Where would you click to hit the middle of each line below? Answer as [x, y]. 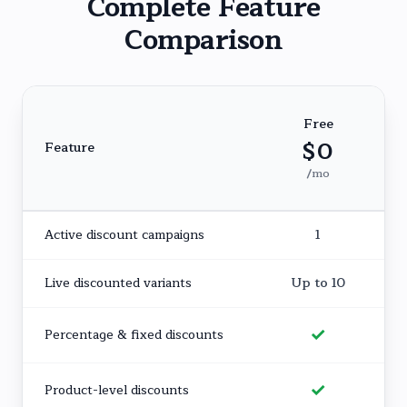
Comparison [203, 40]
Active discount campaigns [124, 235]
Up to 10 [318, 283]
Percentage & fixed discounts [134, 335]
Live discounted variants [118, 283]
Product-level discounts [117, 390]
